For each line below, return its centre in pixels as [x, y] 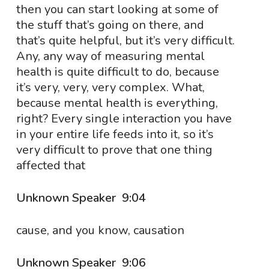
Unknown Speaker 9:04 [82, 198]
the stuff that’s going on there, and [110, 25]
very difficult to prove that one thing [114, 150]
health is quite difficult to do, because [117, 72]
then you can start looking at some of [117, 9]
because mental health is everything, [117, 103]
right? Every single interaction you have [124, 119]
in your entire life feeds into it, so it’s [115, 134]
